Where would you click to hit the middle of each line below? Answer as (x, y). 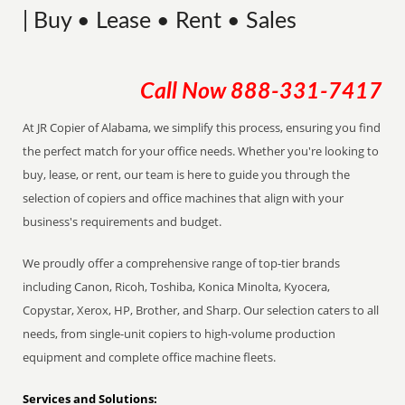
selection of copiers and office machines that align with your (184, 198)
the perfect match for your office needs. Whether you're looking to (201, 151)
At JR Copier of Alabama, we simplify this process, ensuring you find (202, 127)
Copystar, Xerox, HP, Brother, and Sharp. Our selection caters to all (201, 310)
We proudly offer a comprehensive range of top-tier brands (182, 263)
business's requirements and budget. (122, 221)
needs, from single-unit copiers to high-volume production (179, 334)
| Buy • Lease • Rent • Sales (160, 21)
